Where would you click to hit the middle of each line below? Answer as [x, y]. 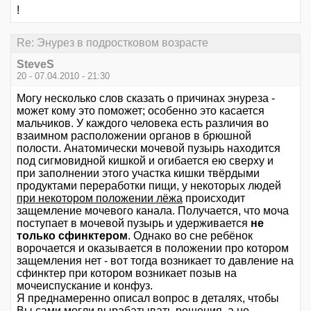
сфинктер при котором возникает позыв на [127, 273]
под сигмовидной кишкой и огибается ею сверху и [145, 160]
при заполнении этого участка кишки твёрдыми [138, 173]
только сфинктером [72, 235]
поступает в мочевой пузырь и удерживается [134, 223]
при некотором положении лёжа [100, 198]
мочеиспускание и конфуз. [85, 285]
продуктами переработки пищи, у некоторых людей [149, 185]
